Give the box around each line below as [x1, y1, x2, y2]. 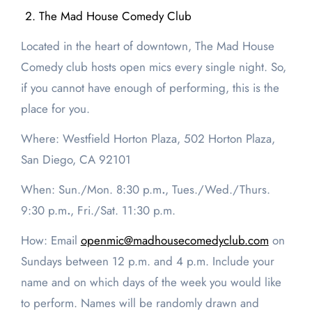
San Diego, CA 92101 [20, 151, 131, 169]
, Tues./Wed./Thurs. [164, 181, 270, 198]
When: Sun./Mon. [20, 181, 113, 198]
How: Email [20, 232, 77, 249]
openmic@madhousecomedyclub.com [80, 232, 269, 249]
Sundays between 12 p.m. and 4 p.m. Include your [20, 253, 274, 270]
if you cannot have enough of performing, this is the [20, 79, 279, 97]
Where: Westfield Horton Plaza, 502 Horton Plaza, [20, 130, 275, 148]
